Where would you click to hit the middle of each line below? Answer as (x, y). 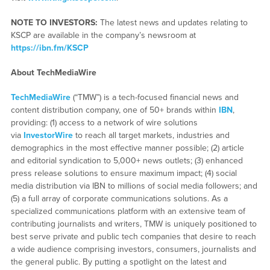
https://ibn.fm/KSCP (49, 48)
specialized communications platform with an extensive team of (128, 212)
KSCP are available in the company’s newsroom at (103, 36)
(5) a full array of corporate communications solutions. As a (119, 199)
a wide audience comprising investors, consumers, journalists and (133, 250)
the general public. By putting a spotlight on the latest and (118, 262)
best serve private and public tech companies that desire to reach (133, 237)
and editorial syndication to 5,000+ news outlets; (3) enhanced (127, 161)
